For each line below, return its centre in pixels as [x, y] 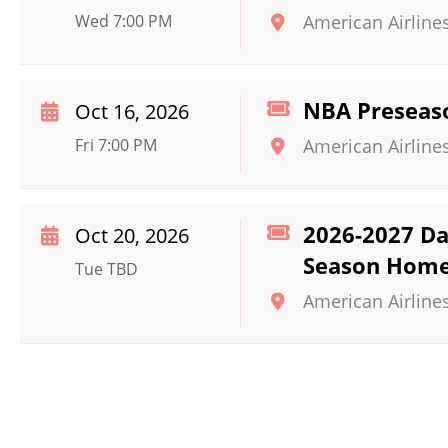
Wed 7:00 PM [123, 21]
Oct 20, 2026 [132, 235]
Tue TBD [106, 269]
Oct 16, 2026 [132, 111]
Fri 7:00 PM [116, 145]
